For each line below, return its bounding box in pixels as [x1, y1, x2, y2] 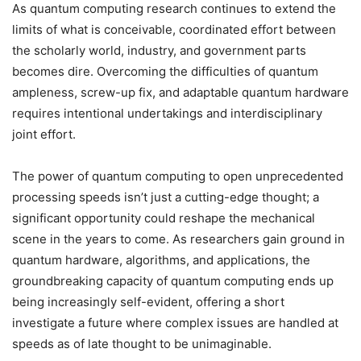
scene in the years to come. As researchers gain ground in [12, 231, 345, 247]
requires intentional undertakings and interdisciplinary [12, 106, 322, 122]
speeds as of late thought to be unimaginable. [12, 336, 272, 352]
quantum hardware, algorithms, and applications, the [12, 252, 310, 268]
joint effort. [12, 127, 76, 143]
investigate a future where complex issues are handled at [12, 315, 338, 331]
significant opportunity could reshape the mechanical [12, 210, 315, 226]
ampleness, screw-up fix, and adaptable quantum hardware [12, 85, 349, 101]
